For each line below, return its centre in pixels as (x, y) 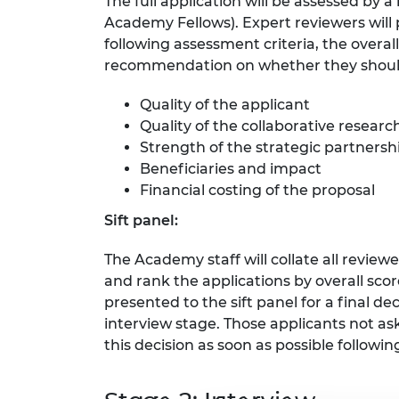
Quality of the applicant (225, 105)
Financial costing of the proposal (257, 191)
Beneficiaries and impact (231, 169)
